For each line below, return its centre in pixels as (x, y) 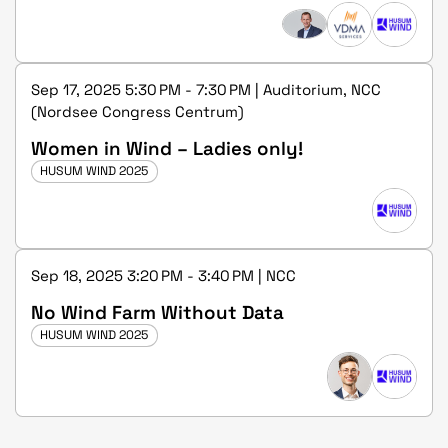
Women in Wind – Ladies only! (167, 148)
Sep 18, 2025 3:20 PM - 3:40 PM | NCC (163, 275)
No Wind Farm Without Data (157, 312)
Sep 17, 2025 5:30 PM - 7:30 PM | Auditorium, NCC (206, 89)
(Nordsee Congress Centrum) (137, 111)
